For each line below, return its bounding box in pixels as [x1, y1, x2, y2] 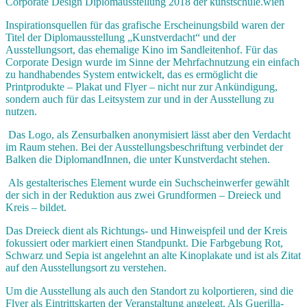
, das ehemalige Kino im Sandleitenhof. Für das [73, 43, 278, 56]
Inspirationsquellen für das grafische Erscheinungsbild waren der [5, 19, 284, 31]
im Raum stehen [5, 140, 75, 153]
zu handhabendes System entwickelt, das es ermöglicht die [5, 68, 258, 80]
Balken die [5, 153, 55, 165]
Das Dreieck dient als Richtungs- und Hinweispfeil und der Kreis [5, 224, 287, 236]
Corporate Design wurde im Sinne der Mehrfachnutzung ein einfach [5, 56, 299, 68]
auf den [5, 261, 40, 273]
